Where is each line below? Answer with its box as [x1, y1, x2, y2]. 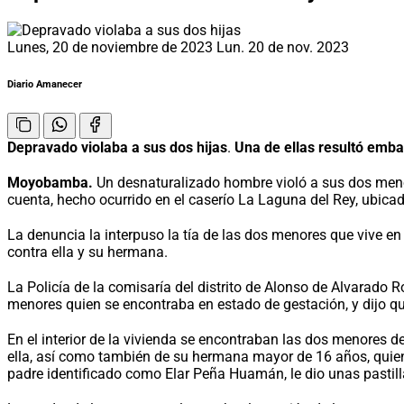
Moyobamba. [7, 173, 93, 191]
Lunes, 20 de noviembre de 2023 [7, 38, 216, 56]
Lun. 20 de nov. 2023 [216, 38, 349, 56]
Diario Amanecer [7, 78, 82, 90]
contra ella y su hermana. [7, 243, 168, 261]
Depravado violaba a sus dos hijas [7, 138, 227, 156]
